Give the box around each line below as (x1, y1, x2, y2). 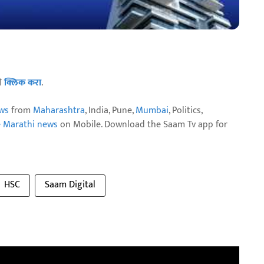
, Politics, (169, 103, 202, 118)
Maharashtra (33, 103, 85, 118)
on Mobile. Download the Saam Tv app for (58, 117, 227, 133)
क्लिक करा (4, 75, 41, 91)
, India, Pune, (85, 103, 136, 118)
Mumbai (136, 103, 169, 118)
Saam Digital (45, 177, 95, 193)
